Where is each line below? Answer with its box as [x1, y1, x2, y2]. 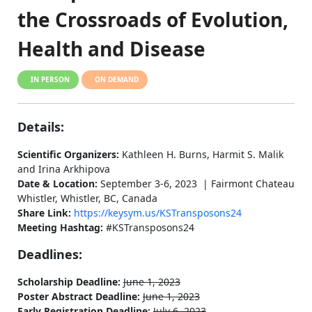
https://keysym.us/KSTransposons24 [74, 206, 242, 219]
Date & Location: [17, 177, 100, 190]
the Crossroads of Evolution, [17, 6, 288, 33]
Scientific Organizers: [17, 148, 122, 161]
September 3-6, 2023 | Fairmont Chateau [100, 177, 295, 190]
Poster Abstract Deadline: [17, 290, 143, 303]
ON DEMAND [95, 75, 139, 84]
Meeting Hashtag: [17, 221, 106, 234]
